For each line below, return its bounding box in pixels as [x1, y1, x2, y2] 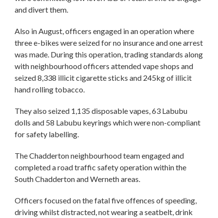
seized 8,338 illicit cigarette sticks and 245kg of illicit [15, 73, 192, 82]
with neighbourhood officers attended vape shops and [15, 61, 193, 71]
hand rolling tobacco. [15, 84, 86, 94]
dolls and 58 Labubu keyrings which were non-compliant [15, 117, 200, 127]
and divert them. [15, 4, 70, 14]
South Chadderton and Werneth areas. [15, 174, 142, 183]
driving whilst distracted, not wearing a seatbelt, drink [15, 207, 193, 217]
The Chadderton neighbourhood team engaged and [15, 150, 184, 160]
